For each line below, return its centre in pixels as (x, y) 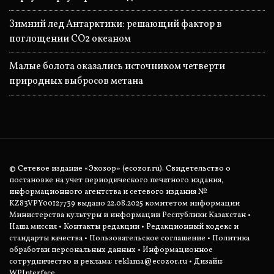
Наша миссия (33, 227)
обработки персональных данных (72, 250)
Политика (231, 238)
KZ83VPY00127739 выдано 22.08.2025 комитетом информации (124, 203)
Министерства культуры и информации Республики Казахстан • (130, 215)
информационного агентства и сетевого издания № (108, 192)
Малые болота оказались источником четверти (117, 66)
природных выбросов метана (76, 81)
